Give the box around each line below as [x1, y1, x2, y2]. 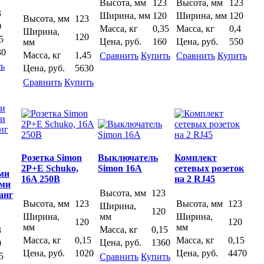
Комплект [174, 153, 217, 163]
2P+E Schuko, [21, 163, 78, 174]
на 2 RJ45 [174, 174, 215, 184]
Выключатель [98, 153, 158, 163]
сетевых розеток [174, 163, 244, 174]
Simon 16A [98, 163, 142, 174]
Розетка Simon [21, 153, 82, 163]
